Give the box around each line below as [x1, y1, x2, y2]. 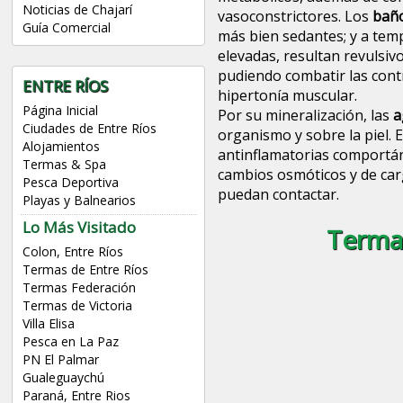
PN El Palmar [22, 351, 99, 369]
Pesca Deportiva [22, 174, 119, 192]
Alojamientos [22, 138, 100, 156]
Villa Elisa [22, 315, 75, 333]
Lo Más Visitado [22, 217, 136, 238]
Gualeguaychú [22, 369, 104, 387]
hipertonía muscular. [217, 85, 357, 106]
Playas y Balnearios [22, 192, 136, 210]
